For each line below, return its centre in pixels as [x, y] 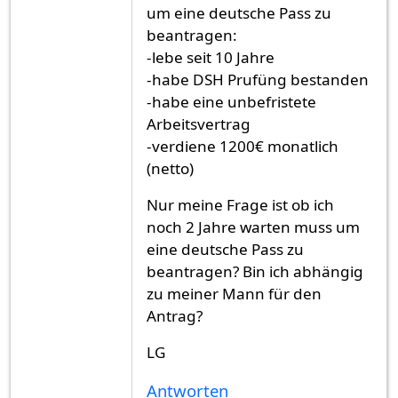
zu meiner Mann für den [234, 293]
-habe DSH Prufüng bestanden [258, 79]
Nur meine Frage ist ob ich [240, 204]
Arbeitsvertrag [199, 123]
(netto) [170, 168]
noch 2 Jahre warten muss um [253, 227]
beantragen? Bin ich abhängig [255, 271]
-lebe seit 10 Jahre [211, 57]
